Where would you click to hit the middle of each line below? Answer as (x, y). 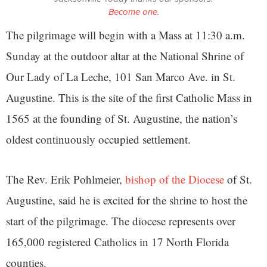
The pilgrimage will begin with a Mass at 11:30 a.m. (125, 35)
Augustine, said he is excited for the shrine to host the (127, 200)
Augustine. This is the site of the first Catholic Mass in (129, 97)
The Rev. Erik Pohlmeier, (66, 179)
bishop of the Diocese (175, 179)
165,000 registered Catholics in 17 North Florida (117, 241)
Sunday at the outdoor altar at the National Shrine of (125, 55)
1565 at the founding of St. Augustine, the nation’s (122, 118)
